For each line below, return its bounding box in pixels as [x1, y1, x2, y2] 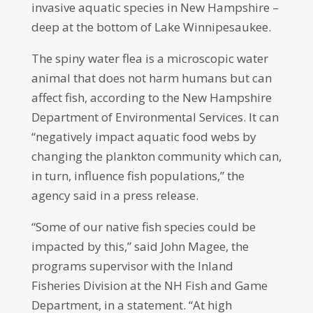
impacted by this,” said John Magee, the [31, 238, 249, 254]
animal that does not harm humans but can [31, 70, 272, 86]
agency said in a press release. [31, 187, 198, 203]
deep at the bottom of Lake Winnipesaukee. [31, 19, 271, 35]
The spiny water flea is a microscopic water [31, 50, 268, 66]
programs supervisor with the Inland [31, 258, 233, 274]
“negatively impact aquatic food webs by [31, 129, 256, 145]
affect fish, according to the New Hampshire [31, 89, 272, 105]
